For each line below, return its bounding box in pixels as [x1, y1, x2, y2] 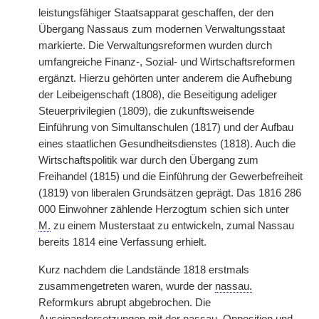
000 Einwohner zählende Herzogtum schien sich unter [38, 204, 289, 215]
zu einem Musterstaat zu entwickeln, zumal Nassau [51, 220, 294, 231]
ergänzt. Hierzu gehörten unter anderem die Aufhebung [38, 73, 292, 84]
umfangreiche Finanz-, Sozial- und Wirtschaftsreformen [38, 56, 295, 68]
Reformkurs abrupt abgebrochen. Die [38, 297, 211, 308]
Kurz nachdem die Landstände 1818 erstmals [38, 264, 249, 276]
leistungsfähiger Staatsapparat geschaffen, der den [38, 7, 273, 19]
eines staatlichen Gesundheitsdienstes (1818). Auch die [38, 138, 296, 150]
